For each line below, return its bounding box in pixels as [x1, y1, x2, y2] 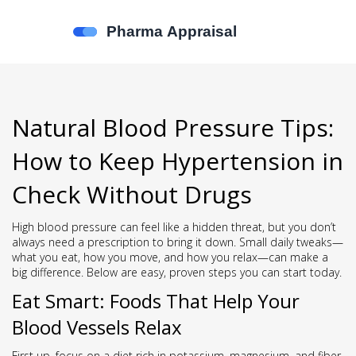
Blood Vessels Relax [12, 314, 182, 340]
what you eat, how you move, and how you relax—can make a [12, 250, 328, 265]
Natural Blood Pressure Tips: [12, 111, 334, 144]
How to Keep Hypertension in [12, 145, 343, 177]
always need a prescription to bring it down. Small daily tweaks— [12, 234, 343, 250]
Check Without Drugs [12, 178, 252, 211]
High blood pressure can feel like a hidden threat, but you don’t [12, 219, 336, 234]
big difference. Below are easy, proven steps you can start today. [12, 265, 342, 280]
